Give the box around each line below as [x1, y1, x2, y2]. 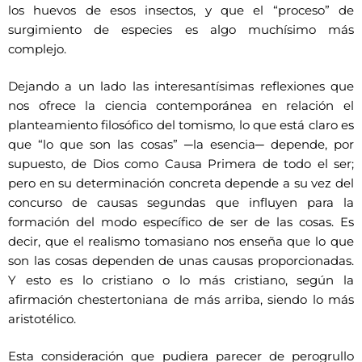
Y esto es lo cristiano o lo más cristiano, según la [8, 272, 354, 288]
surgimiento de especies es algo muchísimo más [8, 22, 354, 37]
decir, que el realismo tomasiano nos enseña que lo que [8, 234, 354, 249]
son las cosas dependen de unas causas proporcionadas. [8, 253, 354, 268]
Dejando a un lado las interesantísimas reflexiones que [8, 78, 354, 94]
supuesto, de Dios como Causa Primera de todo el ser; [8, 156, 354, 171]
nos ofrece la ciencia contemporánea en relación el [8, 98, 354, 113]
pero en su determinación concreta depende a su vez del [8, 175, 354, 191]
